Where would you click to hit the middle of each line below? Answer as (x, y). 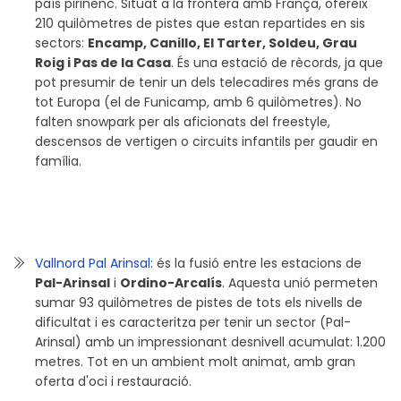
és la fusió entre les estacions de (257, 264)
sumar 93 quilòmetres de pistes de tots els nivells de (199, 303)
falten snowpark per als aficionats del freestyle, (183, 122)
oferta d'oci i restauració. (113, 382)
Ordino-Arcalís (171, 283)
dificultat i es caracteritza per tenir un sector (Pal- (193, 323)
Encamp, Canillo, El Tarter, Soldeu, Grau (222, 43)
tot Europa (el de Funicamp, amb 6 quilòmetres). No (198, 102)
